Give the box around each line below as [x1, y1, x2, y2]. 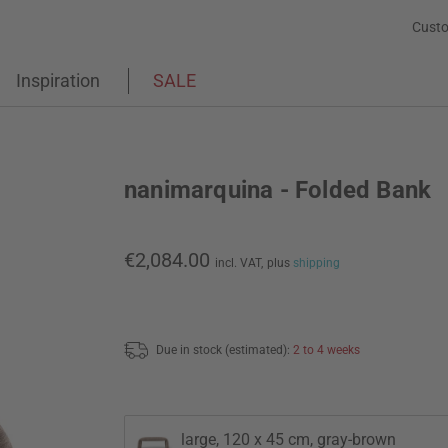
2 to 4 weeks [293, 342, 360, 357]
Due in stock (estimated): [156, 342, 293, 357]
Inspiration [16, 70, 100, 91]
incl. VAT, [215, 256, 263, 270]
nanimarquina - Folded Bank [124, 176, 432, 204]
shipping [293, 256, 340, 270]
